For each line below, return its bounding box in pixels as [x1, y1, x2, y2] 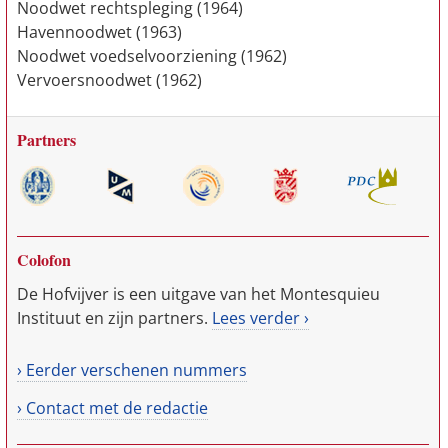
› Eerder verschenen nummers [17, 359, 247, 381]
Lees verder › [212, 307, 309, 329]
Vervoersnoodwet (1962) [17, 69, 202, 91]
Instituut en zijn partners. [17, 307, 212, 329]
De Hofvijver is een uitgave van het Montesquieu [17, 283, 380, 305]
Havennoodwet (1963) [17, 21, 182, 43]
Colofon [17, 248, 71, 271]
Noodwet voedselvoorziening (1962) [17, 45, 287, 67]
